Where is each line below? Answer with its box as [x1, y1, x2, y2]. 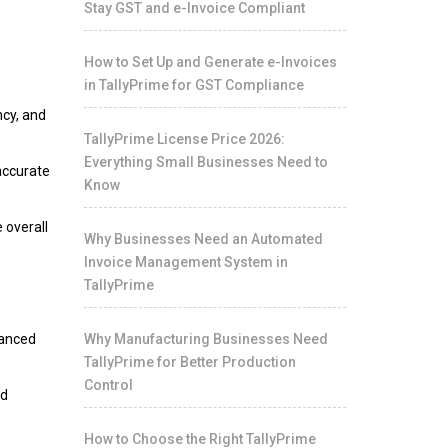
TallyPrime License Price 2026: [83, 131, 285, 147]
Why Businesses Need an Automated [83, 231, 323, 247]
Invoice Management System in [83, 254, 288, 270]
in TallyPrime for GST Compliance [83, 77, 304, 93]
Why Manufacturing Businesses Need [83, 331, 328, 347]
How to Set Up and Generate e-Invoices [83, 54, 337, 70]
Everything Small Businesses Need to [83, 154, 328, 170]
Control [83, 377, 133, 393]
